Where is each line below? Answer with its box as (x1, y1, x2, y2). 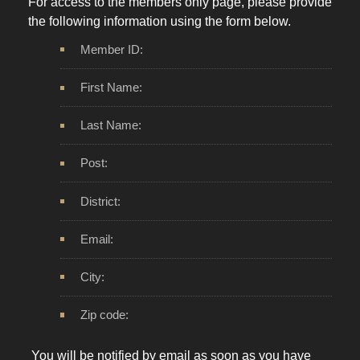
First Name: (80, 84, 143, 98)
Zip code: (80, 312, 129, 325)
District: (80, 198, 121, 212)
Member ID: (80, 47, 144, 60)
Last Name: (80, 122, 142, 136)
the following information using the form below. (28, 18, 291, 32)
